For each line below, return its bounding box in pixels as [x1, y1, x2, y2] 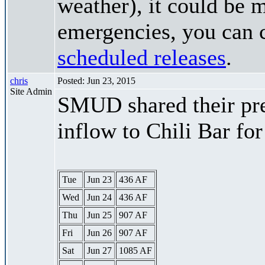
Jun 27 [87, 245, 112, 256]
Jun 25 [87, 209, 112, 220]
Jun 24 [87, 192, 112, 202]
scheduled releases [57, 44, 226, 70]
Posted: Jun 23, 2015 [57, 75, 135, 86]
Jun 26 [87, 227, 112, 238]
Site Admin [10, 86, 52, 96]
